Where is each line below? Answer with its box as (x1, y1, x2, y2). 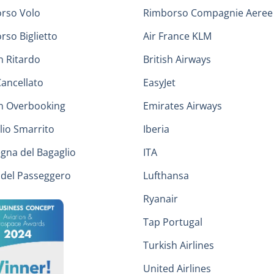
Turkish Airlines (143, 239, 214, 253)
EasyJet (143, 76, 176, 90)
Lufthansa (143, 169, 189, 183)
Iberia (143, 122, 169, 136)
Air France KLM (143, 29, 212, 43)
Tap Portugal (143, 215, 202, 229)
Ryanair (143, 192, 178, 206)
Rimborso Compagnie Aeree (143, 6, 273, 20)
